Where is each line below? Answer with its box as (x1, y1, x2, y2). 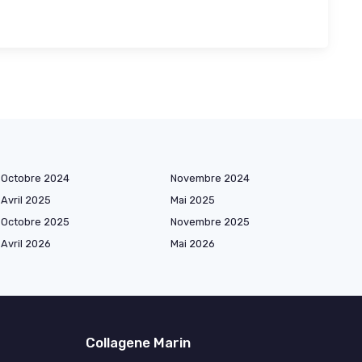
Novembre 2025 (170, 215, 250, 228)
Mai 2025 (170, 193, 215, 206)
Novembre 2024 (170, 171, 250, 184)
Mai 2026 (170, 237, 215, 250)
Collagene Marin (86, 334, 191, 351)
